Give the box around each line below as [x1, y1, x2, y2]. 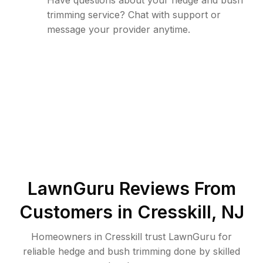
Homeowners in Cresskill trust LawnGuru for [31, 231, 232, 242]
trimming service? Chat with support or [47, 9, 221, 21]
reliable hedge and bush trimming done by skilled [23, 245, 240, 257]
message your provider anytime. [47, 23, 190, 35]
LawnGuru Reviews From [27, 178, 236, 199]
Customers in [19, 201, 137, 222]
